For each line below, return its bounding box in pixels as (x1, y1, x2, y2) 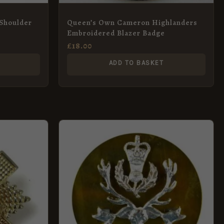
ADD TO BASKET (108, 58, 164, 66)
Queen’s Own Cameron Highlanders (67, 17, 197, 27)
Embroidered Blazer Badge (67, 27, 165, 38)
